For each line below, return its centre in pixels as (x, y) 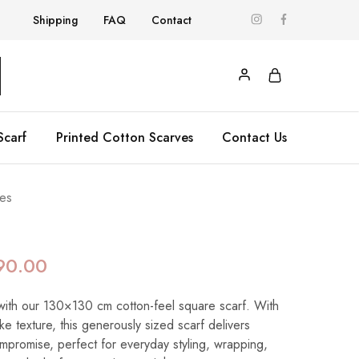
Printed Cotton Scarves (124, 137)
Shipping (55, 20)
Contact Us (254, 137)
